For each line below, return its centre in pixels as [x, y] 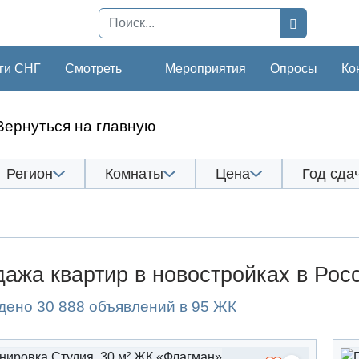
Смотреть [93, 68]
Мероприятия [206, 68]
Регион [30, 173]
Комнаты [134, 173]
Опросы [294, 68]
